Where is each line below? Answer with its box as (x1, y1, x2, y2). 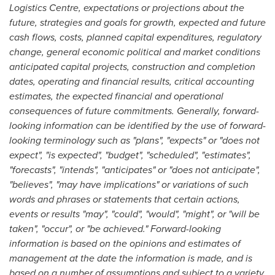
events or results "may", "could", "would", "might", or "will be (9, 207, 260, 221)
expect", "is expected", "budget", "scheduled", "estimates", (9, 148, 251, 162)
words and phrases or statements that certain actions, (9, 192, 240, 206)
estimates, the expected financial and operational (9, 89, 223, 103)
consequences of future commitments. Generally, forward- (9, 104, 259, 118)
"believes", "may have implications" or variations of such (9, 177, 249, 192)
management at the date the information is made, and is (9, 251, 252, 265)
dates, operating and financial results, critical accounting (9, 74, 254, 88)
